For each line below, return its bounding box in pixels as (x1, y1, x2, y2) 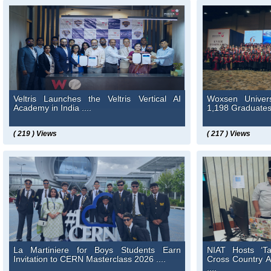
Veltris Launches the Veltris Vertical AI (13, 94, 181, 104)
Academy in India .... (13, 103, 91, 113)
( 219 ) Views (13, 129, 57, 139)
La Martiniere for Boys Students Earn (13, 245, 181, 255)
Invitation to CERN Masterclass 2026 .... (13, 254, 166, 264)
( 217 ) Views (206, 129, 250, 139)
